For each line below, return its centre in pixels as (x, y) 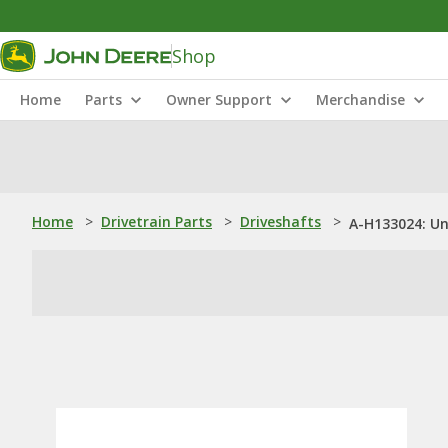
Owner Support (219, 99)
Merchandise (360, 99)
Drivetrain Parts (156, 221)
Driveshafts (280, 221)
